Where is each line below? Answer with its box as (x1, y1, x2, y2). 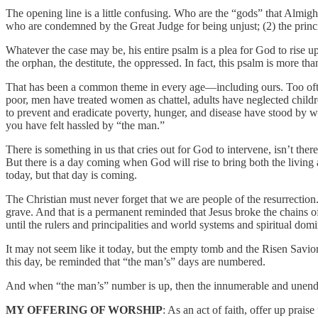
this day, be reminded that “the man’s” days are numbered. (6, 255, 265, 268)
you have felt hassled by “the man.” (6, 119, 165, 131)
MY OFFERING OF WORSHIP (6, 303, 163, 316)
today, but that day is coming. (6, 168, 137, 181)
